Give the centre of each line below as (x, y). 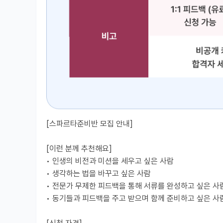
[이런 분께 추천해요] (79, 148)
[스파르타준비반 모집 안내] (90, 123)
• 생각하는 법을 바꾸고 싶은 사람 (99, 173)
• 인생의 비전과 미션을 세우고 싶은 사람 (110, 161)
